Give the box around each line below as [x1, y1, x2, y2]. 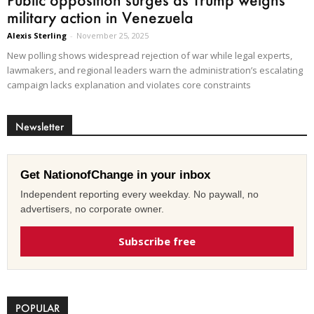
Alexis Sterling [7, 30, 67, 41]
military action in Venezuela [7, 8, 193, 27]
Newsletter [15, 120, 64, 134]
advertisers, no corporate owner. [20, 203, 164, 215]
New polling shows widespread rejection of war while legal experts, [7, 49, 292, 62]
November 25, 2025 [76, 30, 149, 41]
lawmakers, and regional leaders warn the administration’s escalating [7, 64, 303, 77]
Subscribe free [118, 234, 196, 249]
